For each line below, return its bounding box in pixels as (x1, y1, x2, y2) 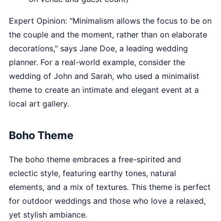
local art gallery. (9, 99, 69, 109)
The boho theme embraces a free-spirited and (9, 154, 181, 164)
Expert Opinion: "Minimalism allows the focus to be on (9, 16, 212, 26)
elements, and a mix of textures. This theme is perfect (9, 182, 211, 192)
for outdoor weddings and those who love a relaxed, (9, 196, 206, 206)
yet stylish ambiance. (9, 210, 87, 220)
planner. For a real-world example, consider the (9, 57, 185, 67)
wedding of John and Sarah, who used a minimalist (9, 71, 199, 81)
